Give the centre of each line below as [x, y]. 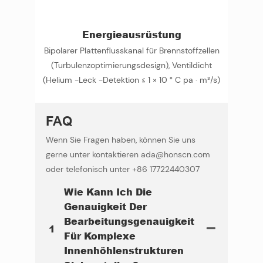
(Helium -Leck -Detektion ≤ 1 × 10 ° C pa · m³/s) [131, 80]
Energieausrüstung [131, 35]
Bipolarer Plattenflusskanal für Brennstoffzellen [131, 50]
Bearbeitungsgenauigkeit [129, 221]
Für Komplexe [100, 236]
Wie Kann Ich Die [108, 192]
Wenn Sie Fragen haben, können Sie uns [120, 139]
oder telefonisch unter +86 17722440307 [122, 169]
